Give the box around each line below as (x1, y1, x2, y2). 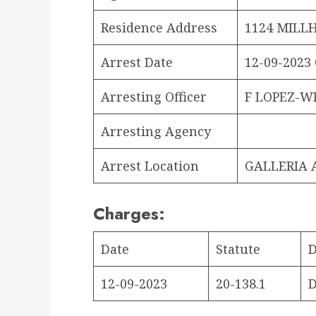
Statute (216, 240, 260, 257)
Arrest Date (101, 53, 173, 71)
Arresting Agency (101, 122, 211, 140)
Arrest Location (101, 157, 199, 174)
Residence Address (101, 18, 217, 36)
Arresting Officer (101, 87, 207, 105)
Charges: (93, 200, 165, 226)
